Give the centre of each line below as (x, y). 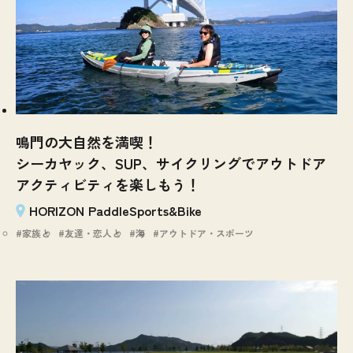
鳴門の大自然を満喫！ (87, 141)
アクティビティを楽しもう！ (108, 184)
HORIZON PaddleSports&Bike (115, 210)
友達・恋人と (93, 232)
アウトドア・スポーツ (206, 232)
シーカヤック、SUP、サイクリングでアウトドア (171, 163)
